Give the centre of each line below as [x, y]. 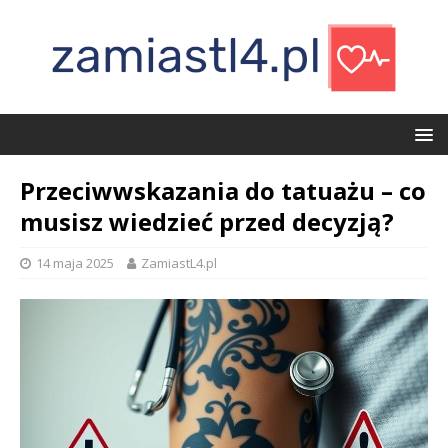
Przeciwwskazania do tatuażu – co [223, 190]
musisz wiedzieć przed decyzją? [207, 221]
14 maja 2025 [75, 263]
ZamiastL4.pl [179, 263]
